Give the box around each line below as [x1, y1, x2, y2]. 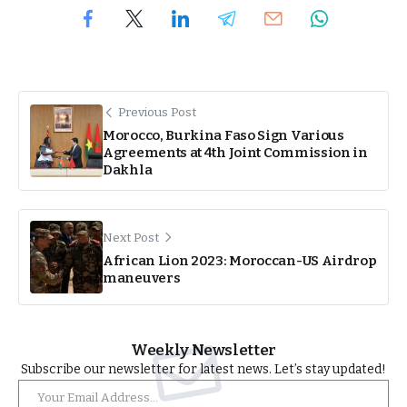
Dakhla [103, 162, 153, 179]
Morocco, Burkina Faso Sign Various [103, 127, 344, 144]
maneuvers [103, 269, 181, 286]
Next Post [103, 229, 159, 245]
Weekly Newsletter [130, 341, 277, 361]
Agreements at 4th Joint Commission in [103, 144, 368, 162]
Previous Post [118, 104, 196, 121]
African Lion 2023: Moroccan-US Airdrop [103, 252, 377, 269]
